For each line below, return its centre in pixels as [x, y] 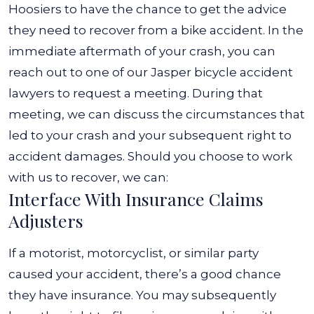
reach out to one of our [80, 72]
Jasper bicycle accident [222, 72]
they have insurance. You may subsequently [142, 295]
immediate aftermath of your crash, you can [142, 51]
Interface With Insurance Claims [136, 199]
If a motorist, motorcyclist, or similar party [134, 253]
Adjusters [46, 220]
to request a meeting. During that [159, 93]
